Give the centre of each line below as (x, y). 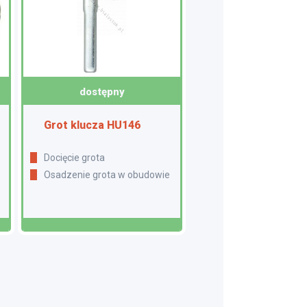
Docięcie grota (77, 158)
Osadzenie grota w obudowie (110, 175)
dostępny (102, 92)
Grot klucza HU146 (96, 125)
